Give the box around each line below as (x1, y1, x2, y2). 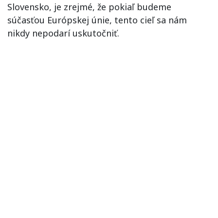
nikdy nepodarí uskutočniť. (7, 27, 119, 39)
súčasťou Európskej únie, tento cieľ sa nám (7, 14, 187, 26)
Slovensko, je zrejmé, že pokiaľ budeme (7, 1, 171, 13)
